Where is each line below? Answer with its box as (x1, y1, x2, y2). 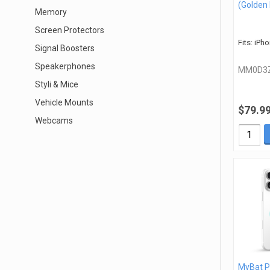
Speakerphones (35, 61, 95, 71)
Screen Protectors (35, 25, 104, 35)
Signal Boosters (35, 43, 95, 53)
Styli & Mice (35, 80, 78, 89)
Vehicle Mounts (35, 98, 93, 107)
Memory (35, 7, 67, 17)
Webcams (35, 116, 73, 125)
